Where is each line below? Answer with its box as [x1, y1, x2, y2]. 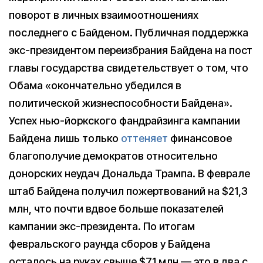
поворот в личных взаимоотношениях [9, 9, 198, 22]
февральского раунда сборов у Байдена [9, 238, 210, 251]
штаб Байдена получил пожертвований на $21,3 [9, 185, 248, 198]
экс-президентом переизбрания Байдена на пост [9, 44, 252, 57]
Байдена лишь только [9, 132, 121, 145]
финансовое [168, 132, 232, 145]
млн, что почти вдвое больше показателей [9, 203, 224, 215]
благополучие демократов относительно [9, 150, 218, 163]
